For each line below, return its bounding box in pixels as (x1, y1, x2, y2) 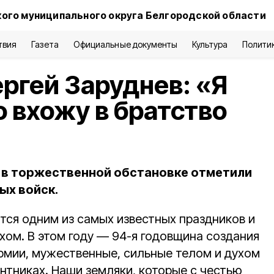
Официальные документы (73, 39, 177, 50)
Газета (31, 39, 59, 50)
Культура (191, 39, 228, 50)
